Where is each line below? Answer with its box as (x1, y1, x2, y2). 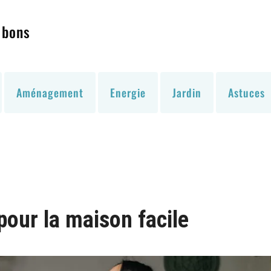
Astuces (228, 84, 265, 100)
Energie (110, 84, 146, 100)
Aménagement (16, 84, 83, 100)
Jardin (172, 84, 201, 100)
